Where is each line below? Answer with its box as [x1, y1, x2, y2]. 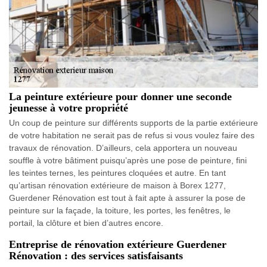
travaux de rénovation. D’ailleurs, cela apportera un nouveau [9, 143, 237, 153]
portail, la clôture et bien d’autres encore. [9, 218, 163, 228]
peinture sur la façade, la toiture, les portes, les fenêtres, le [9, 206, 231, 215]
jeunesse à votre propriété [9, 102, 128, 114]
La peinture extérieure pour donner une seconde [9, 91, 232, 103]
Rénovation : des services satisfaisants [9, 250, 183, 262]
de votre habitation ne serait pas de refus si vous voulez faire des [9, 131, 254, 140]
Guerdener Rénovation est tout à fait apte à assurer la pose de [9, 193, 246, 203]
